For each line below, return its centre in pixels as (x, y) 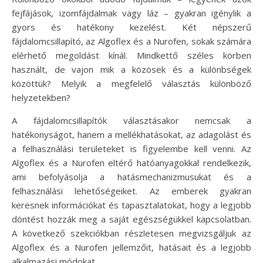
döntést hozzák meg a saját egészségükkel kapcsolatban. (131, 219)
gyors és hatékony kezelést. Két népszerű (131, 27)
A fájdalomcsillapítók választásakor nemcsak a (131, 120)
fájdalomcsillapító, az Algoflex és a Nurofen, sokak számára (131, 41)
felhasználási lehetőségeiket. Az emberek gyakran (131, 190)
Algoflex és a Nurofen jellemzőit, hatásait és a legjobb (131, 247)
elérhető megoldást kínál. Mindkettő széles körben (131, 55)
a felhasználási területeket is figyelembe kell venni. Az (131, 148)
